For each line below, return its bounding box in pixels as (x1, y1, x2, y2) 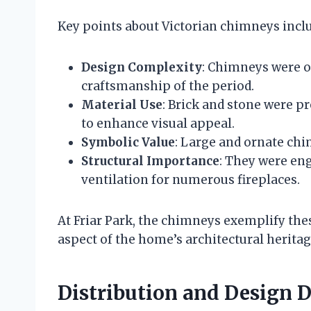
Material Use (81, 96, 162, 112)
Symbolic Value (81, 134, 175, 150)
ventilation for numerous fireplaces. (81, 171, 300, 187)
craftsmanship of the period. (81, 78, 254, 94)
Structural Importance (81, 153, 219, 169)
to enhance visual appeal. (81, 115, 235, 131)
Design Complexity (81, 59, 202, 75)
